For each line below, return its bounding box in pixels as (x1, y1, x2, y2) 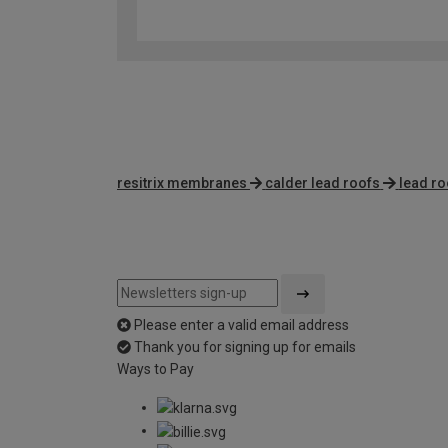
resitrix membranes (117, 175, 247, 192)
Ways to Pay (117, 361, 194, 378)
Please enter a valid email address (134, 317, 349, 334)
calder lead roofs (265, 175, 381, 192)
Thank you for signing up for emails (134, 339, 356, 356)
